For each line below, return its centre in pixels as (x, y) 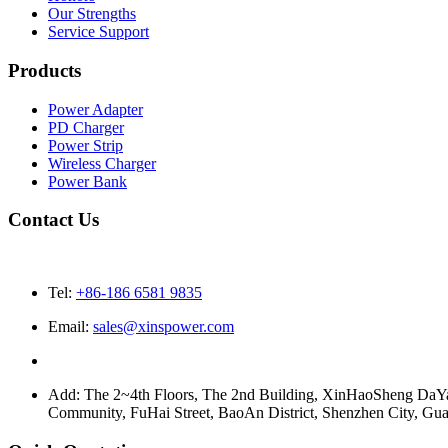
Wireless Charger (102, 163)
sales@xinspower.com (163, 327)
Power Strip (85, 145)
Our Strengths (92, 14)
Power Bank (87, 181)
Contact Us (53, 220)
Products (44, 71)
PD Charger (86, 127)
